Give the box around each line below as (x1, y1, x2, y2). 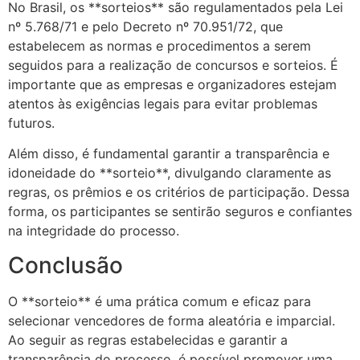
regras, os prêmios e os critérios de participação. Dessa (8, 184, 350, 201)
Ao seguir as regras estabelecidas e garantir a (8, 331, 288, 348)
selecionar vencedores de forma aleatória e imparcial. (8, 312, 335, 329)
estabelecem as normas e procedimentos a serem (8, 37, 311, 54)
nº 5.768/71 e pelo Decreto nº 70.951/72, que (8, 18, 283, 35)
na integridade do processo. (8, 223, 179, 239)
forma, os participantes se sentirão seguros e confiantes (8, 203, 352, 220)
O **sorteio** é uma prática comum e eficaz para (8, 292, 311, 309)
